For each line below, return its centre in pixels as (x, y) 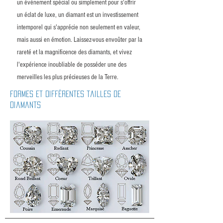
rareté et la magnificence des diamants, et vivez (74, 53)
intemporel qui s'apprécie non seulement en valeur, (79, 28)
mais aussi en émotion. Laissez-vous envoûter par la (80, 40)
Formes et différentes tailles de (65, 94)
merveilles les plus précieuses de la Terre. (68, 77)
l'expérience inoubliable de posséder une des (72, 65)
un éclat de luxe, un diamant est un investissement (78, 15)
